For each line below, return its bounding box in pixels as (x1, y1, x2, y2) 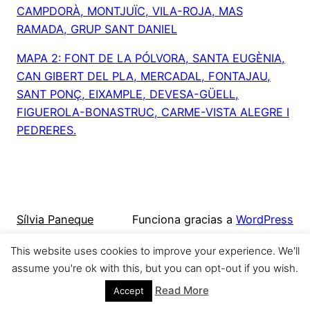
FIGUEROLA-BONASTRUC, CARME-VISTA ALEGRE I (17, 105, 289, 120)
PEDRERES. (17, 123, 76, 138)
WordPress (236, 212, 293, 226)
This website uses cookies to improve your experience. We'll (10, 244, 300, 258)
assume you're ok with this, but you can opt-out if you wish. (12, 262, 298, 275)
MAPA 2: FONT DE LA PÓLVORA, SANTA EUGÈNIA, (17, 51, 285, 66)
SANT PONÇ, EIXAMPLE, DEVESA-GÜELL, (17, 87, 239, 102)
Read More (154, 284, 209, 297)
